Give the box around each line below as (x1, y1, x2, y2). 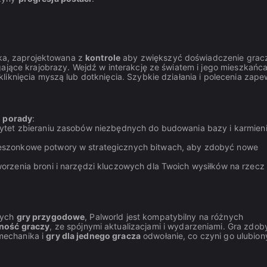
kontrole (85, 52, 121, 63)
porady (2, 113, 33, 123)
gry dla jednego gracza (46, 231, 141, 241)
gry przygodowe (16, 212, 85, 222)
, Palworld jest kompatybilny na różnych (85, 212, 243, 222)
